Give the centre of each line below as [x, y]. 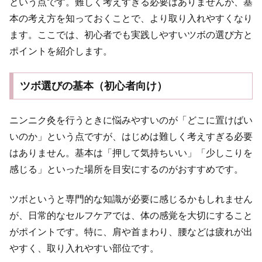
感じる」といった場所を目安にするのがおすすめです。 [126, 170]
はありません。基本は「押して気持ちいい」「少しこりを [131, 153]
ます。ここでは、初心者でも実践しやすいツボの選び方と [131, 35]
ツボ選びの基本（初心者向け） [93, 86]
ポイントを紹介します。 [61, 51]
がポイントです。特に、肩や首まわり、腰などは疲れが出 [131, 232]
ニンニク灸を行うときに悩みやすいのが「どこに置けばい [131, 120]
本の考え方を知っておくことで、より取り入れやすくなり [131, 18]
